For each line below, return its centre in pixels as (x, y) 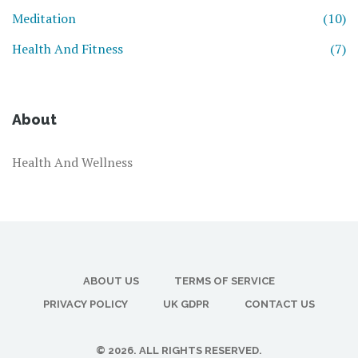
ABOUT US (111, 281)
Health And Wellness (72, 163)
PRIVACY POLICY (86, 304)
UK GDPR (186, 304)
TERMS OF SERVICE (225, 281)
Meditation (44, 19)
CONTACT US (280, 304)
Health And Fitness (68, 49)
